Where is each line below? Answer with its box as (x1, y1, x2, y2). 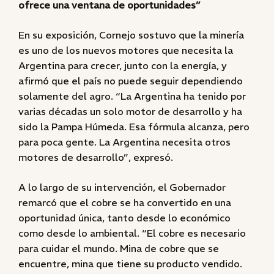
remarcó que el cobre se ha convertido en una (18, 196, 231, 209)
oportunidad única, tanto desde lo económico (18, 212, 231, 224)
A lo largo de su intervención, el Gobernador (18, 181, 226, 193)
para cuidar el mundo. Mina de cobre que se (18, 242, 219, 254)
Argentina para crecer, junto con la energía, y (18, 59, 227, 72)
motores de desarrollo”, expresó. (18, 151, 173, 163)
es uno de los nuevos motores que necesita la (18, 44, 233, 56)
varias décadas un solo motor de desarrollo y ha (18, 105, 242, 117)
